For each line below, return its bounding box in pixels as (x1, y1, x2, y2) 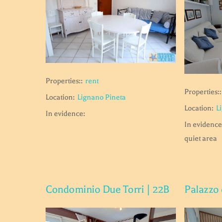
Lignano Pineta (77, 92, 126, 102)
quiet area (184, 134, 218, 143)
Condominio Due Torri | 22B (46, 183, 169, 196)
